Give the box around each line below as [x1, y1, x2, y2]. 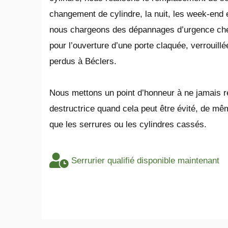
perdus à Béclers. [49, 56, 117, 66]
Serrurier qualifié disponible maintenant [71, 155, 219, 165]
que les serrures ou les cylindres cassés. [49, 119, 207, 129]
